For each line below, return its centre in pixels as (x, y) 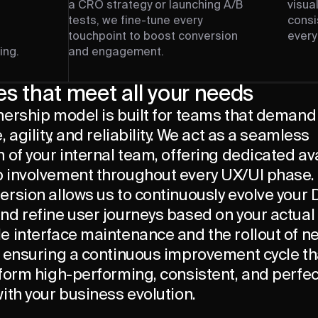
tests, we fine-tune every (135, 21)
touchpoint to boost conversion (153, 37)
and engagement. (116, 53)
